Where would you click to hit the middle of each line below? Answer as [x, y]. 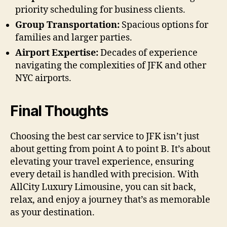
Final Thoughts [59, 111]
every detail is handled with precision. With [104, 174]
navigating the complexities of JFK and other [111, 65]
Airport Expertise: [57, 53]
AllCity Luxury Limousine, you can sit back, [103, 187]
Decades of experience [148, 53]
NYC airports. [43, 78]
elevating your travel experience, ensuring [102, 162]
